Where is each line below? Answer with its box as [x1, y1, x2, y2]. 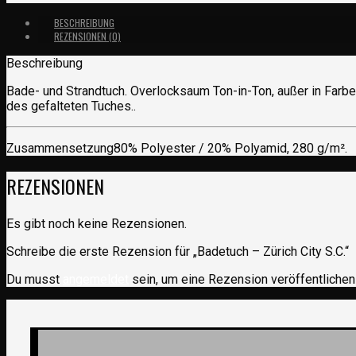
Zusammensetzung [6, 140, 114, 156]
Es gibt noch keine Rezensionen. [6, 215, 187, 231]
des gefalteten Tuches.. [6, 98, 136, 114]
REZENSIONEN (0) [54, 29, 121, 43]
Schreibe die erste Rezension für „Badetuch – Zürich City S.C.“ [6, 243, 349, 259]
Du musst [6, 271, 63, 287]
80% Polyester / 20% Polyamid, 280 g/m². [114, 140, 347, 156]
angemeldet [63, 271, 129, 287]
